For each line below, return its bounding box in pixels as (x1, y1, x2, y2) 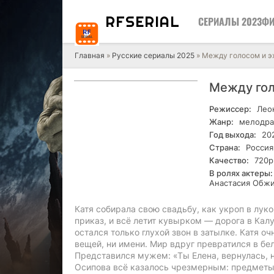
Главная (75, 51, 105, 60)
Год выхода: (209, 130, 256, 139)
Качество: (209, 155, 249, 165)
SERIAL (125, 12, 180, 31)
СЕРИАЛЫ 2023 (198, 14, 262, 29)
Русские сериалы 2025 (112, 51, 194, 60)
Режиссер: (209, 104, 251, 114)
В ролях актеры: (209, 168, 273, 178)
